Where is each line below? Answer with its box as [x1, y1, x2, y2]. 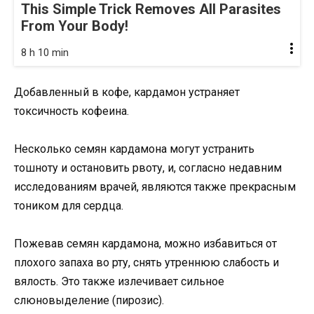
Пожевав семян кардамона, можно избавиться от [14, 237, 277, 251]
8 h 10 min [21, 46, 69, 59]
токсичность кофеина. [14, 104, 129, 118]
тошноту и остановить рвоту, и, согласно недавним [14, 161, 282, 175]
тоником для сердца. [14, 199, 123, 213]
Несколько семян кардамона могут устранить [14, 142, 254, 156]
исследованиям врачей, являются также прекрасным [14, 180, 296, 194]
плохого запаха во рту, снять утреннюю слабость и [14, 256, 279, 270]
